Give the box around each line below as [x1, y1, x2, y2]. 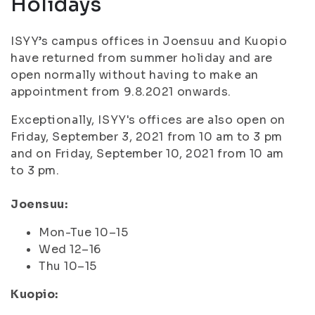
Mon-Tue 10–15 [39, 225, 129, 240]
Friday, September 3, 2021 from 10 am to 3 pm [11, 129, 283, 144]
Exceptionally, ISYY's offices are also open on [11, 112, 285, 127]
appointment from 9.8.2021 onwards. [11, 84, 232, 99]
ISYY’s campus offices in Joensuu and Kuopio [11, 34, 288, 49]
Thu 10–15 [39, 259, 98, 274]
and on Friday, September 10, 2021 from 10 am [11, 146, 284, 161]
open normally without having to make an [11, 67, 259, 82]
